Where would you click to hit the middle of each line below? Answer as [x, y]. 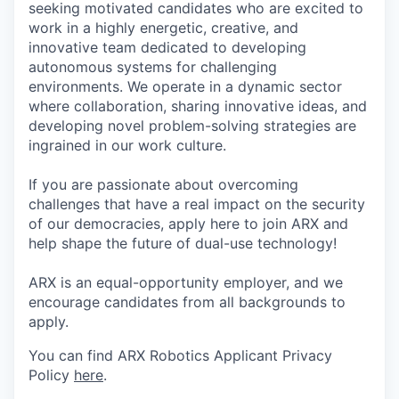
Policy [51, 375]
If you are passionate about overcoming [163, 184]
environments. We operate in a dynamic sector [185, 86]
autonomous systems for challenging [153, 66]
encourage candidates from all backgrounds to [187, 301]
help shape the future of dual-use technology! [183, 243]
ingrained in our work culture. [127, 145]
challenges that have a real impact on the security [197, 204]
